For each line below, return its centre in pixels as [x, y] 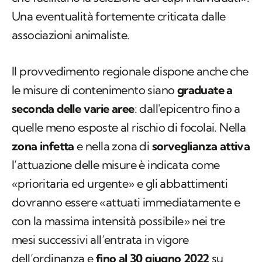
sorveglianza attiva [201, 146]
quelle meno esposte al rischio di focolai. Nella [129, 127]
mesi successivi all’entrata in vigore [100, 240]
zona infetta [43, 146]
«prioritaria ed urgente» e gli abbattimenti [120, 184]
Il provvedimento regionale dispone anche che [130, 71]
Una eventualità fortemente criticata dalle [119, 16]
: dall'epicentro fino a [187, 109]
